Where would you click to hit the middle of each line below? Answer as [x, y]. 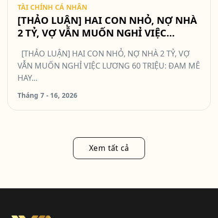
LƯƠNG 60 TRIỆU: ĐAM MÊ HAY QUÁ [104, 46]
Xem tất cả [109, 148]
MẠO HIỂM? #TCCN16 [69, 58]
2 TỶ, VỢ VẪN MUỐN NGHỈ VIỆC [92, 33]
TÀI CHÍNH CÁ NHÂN [52, 7]
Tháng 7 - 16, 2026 [47, 95]
